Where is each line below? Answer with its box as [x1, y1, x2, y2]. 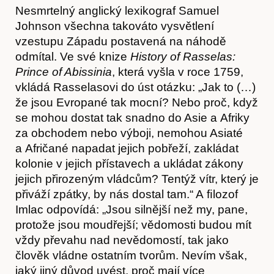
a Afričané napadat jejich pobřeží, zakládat [15, 141, 239, 155]
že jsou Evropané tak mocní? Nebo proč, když [15, 95, 258, 109]
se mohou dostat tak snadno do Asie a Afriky [15, 111, 250, 124]
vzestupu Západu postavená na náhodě [15, 34, 226, 48]
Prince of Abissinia [15, 65, 112, 78]
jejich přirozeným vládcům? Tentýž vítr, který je [15, 172, 259, 185]
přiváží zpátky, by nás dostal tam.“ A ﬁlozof [15, 187, 238, 201]
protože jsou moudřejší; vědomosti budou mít [15, 218, 251, 231]
